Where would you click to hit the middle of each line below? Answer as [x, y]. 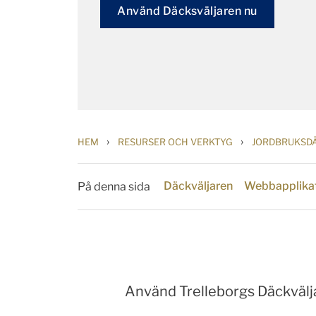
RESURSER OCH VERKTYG [175, 142]
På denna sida [114, 186]
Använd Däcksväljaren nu [187, 11]
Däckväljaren [198, 186]
